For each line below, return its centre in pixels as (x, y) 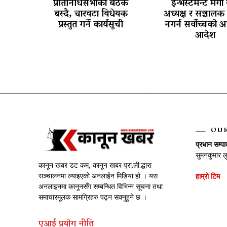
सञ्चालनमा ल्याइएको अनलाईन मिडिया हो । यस (98, 175)
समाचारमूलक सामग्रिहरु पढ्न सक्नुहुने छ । (94, 197)
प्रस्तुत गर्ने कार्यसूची (91, 25)
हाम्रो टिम (209, 176)
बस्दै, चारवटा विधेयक (91, 14)
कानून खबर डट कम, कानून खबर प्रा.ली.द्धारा (95, 165)
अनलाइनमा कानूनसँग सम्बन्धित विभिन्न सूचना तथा (101, 186)
